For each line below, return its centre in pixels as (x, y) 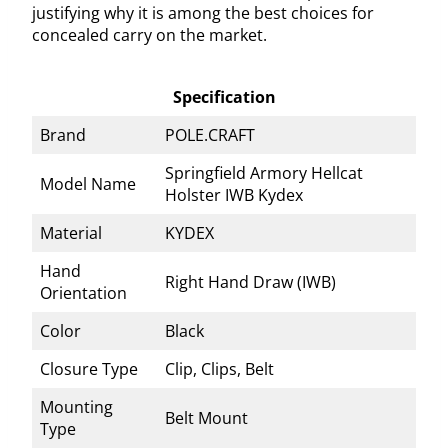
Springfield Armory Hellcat (264, 172)
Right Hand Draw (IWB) (250, 281)
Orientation (83, 292)
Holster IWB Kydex (234, 194)
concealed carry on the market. (149, 34)
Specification (224, 96)
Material (71, 232)
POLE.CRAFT (210, 134)
